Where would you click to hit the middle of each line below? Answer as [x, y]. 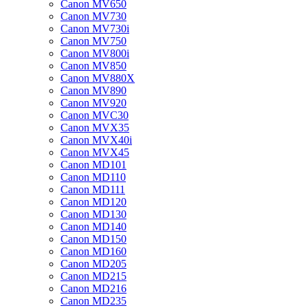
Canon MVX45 [95, 152]
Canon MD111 [93, 189]
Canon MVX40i [96, 140]
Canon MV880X [98, 78]
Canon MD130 [93, 214]
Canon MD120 [93, 202]
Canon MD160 [93, 251]
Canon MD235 [93, 301]
